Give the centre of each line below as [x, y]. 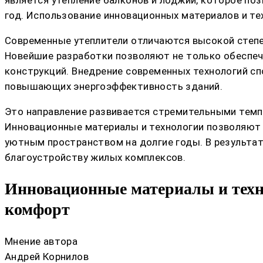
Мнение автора [41, 241]
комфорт [37, 210]
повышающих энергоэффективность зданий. [114, 87]
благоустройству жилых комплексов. [95, 158]
